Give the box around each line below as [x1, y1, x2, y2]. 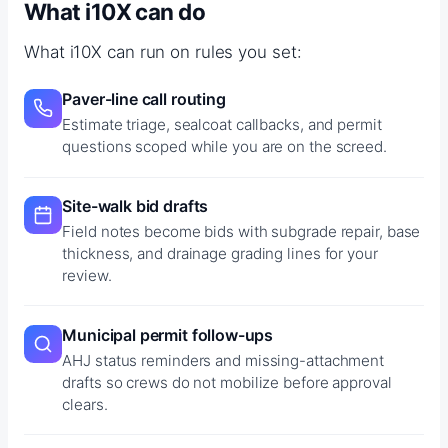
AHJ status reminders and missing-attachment [62, 350, 385, 370]
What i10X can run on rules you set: [24, 41, 302, 62]
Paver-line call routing [62, 89, 226, 110]
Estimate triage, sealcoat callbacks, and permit [62, 115, 382, 135]
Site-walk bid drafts [62, 195, 209, 216]
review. [62, 265, 112, 285]
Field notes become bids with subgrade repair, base [62, 221, 421, 241]
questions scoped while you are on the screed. [62, 137, 387, 157]
